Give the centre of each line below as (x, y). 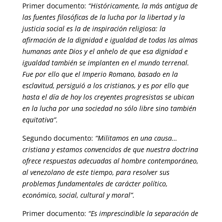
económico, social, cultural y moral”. (78, 195)
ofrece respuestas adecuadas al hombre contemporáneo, (110, 161)
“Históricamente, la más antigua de (143, 6)
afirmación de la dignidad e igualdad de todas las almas (110, 40)
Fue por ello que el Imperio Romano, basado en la (100, 74)
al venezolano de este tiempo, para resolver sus (96, 172)
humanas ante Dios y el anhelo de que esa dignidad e (105, 51)
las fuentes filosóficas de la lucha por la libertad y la (103, 17)
